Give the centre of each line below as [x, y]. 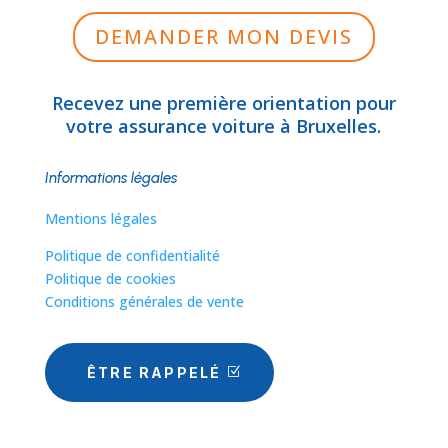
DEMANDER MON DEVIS [223, 36]
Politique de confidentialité [132, 255]
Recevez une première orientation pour [223, 102]
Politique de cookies [110, 278]
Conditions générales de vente [144, 301]
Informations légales [110, 177]
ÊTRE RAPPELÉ [154, 372]
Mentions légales [100, 218]
